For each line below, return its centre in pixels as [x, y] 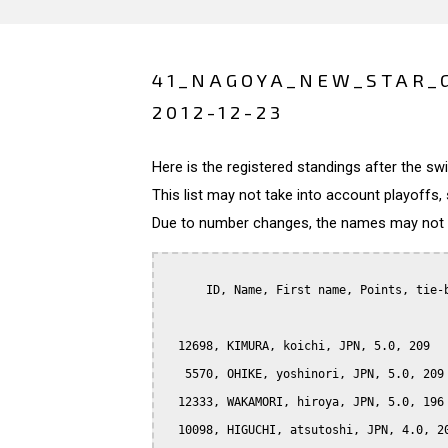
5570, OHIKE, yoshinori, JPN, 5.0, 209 [304, 373]
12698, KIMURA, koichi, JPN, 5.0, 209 [297, 345]
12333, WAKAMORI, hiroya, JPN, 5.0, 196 [304, 401]
